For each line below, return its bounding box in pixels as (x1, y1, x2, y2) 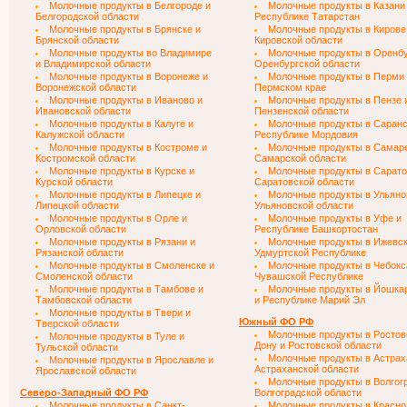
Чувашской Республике (254, 271, 363, 282)
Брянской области (35, 35, 119, 45)
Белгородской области (35, 11, 139, 22)
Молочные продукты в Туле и (49, 331, 184, 342)
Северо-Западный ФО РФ (20, 387, 148, 398)
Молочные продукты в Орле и (49, 213, 187, 223)
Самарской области (254, 153, 346, 164)
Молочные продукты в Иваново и (49, 94, 203, 105)
